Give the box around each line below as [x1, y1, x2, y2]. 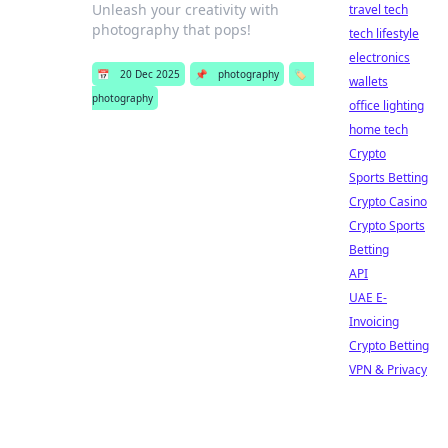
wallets [349, 73, 388, 90]
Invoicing [349, 313, 399, 330]
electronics [349, 49, 410, 66]
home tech [349, 121, 408, 138]
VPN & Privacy [349, 361, 427, 378]
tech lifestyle [349, 25, 419, 42]
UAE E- [349, 289, 387, 306]
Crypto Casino [349, 193, 427, 210]
